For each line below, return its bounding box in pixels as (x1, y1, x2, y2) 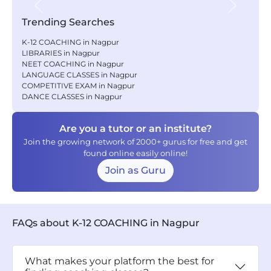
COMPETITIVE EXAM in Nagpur (22, 81, 135, 90)
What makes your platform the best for (25, 255, 214, 267)
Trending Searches (22, 16, 114, 28)
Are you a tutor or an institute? (59, 123, 212, 134)
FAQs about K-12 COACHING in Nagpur (12, 217, 200, 229)
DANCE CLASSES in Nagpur (22, 92, 122, 101)
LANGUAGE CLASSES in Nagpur (22, 70, 137, 79)
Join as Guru (105, 165, 166, 176)
